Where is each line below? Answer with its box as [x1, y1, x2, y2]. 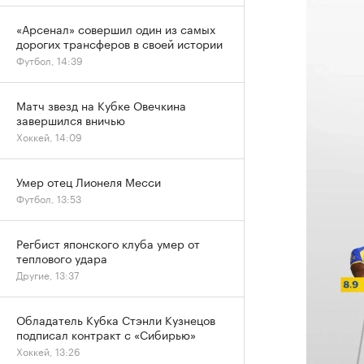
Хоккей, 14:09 [16, 128, 82, 144]
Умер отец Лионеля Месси [16, 172, 161, 190]
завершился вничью [16, 110, 125, 128]
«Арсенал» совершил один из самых [16, 19, 215, 37]
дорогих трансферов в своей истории [16, 34, 223, 52]
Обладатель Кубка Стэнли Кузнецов [16, 310, 215, 328]
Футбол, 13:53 [16, 190, 81, 206]
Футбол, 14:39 [16, 52, 83, 67]
